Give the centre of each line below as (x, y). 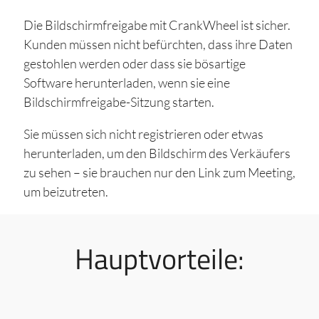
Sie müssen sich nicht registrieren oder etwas (143, 134)
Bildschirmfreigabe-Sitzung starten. (119, 101)
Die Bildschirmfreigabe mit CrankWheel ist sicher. (157, 25)
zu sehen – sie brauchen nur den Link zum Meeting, (159, 172)
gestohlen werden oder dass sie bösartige (134, 63)
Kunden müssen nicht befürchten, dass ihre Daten (158, 44)
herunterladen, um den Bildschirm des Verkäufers (157, 153)
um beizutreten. (66, 191)
